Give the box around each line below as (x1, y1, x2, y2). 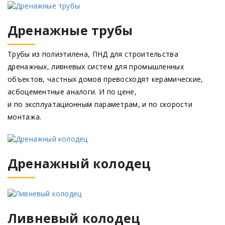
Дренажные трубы (8, 22, 133, 39)
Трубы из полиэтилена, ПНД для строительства (8, 49, 178, 59)
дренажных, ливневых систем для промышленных (8, 62, 184, 72)
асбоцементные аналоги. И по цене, (8, 87, 137, 97)
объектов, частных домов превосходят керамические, (8, 74, 203, 84)
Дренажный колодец (8, 154, 151, 172)
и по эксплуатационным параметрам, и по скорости (8, 99, 193, 109)
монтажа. (8, 112, 42, 122)
